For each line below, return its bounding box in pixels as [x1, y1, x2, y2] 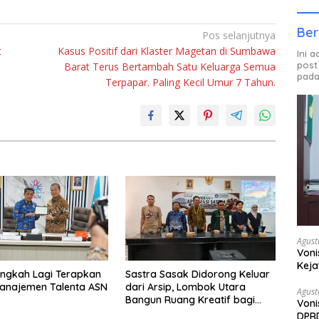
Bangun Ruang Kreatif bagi [125, 293, 255, 306]
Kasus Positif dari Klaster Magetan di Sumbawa [58, 43, 276, 58]
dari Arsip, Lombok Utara [125, 280, 246, 293]
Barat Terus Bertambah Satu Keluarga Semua [64, 59, 276, 73]
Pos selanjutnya [202, 28, 276, 42]
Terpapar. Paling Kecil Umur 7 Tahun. [105, 75, 276, 89]
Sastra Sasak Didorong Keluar [125, 267, 270, 281]
